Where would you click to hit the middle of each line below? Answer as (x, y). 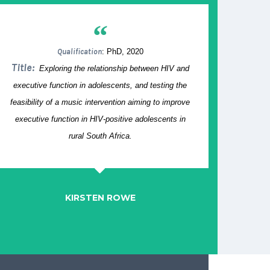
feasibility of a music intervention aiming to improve (100, 102)
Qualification (79, 52)
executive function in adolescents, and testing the (100, 86)
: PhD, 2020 (122, 52)
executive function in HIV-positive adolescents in (100, 119)
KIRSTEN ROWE (100, 198)
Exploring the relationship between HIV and (114, 69)
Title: (24, 68)
